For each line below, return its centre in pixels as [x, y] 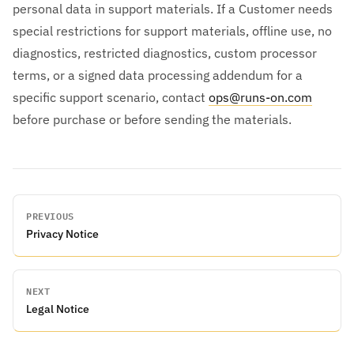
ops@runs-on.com [260, 97]
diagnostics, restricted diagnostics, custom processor [165, 53]
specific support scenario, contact [111, 97]
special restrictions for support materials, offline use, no [172, 30]
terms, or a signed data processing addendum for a [158, 75]
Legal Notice [58, 309]
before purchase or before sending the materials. [152, 119]
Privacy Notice [62, 233]
